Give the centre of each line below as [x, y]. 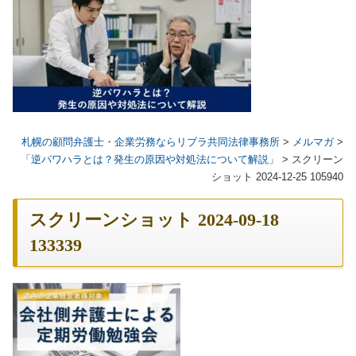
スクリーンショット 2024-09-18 [154, 220]
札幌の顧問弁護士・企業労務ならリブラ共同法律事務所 [151, 141]
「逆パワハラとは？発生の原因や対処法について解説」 [150, 159]
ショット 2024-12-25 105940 [277, 176]
